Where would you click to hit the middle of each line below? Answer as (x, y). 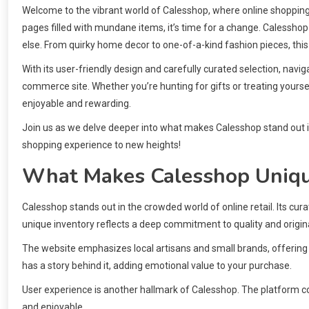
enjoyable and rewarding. (77, 104)
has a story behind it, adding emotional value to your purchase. (157, 266)
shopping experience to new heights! (101, 145)
